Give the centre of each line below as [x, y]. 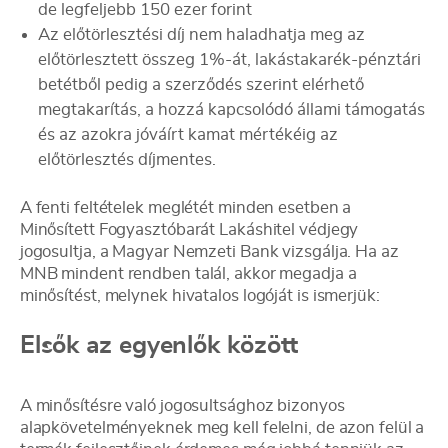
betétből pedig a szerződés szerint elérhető [200, 84]
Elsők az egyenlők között [159, 345]
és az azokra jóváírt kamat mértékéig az [187, 134]
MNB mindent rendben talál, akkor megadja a [188, 273]
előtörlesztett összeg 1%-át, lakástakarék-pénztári [229, 59]
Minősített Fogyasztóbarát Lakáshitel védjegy [189, 229]
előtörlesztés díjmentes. [126, 159]
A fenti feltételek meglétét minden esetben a [185, 207]
